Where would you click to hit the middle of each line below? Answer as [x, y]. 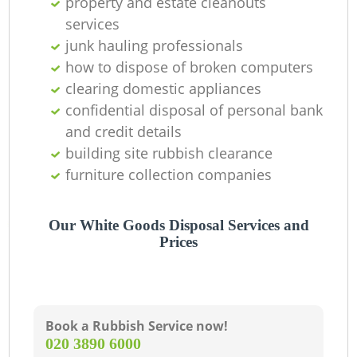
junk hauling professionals [155, 45]
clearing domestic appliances [164, 88]
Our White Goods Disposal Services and [178, 225]
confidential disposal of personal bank [194, 110]
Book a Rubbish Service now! [137, 326]
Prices [178, 241]
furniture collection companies [169, 174]
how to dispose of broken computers [190, 67]
